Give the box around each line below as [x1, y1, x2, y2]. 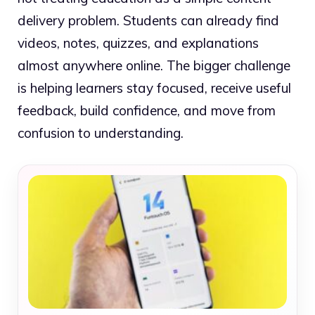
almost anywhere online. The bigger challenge [18, 57, 290, 75]
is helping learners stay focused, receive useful [18, 79, 291, 97]
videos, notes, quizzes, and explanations [18, 34, 259, 52]
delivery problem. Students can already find [18, 12, 279, 30]
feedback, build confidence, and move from [18, 102, 276, 120]
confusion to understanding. [18, 124, 184, 142]
